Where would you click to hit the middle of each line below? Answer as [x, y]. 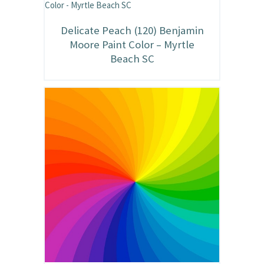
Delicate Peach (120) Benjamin [132, 31]
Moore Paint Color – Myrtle [132, 45]
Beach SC [132, 59]
